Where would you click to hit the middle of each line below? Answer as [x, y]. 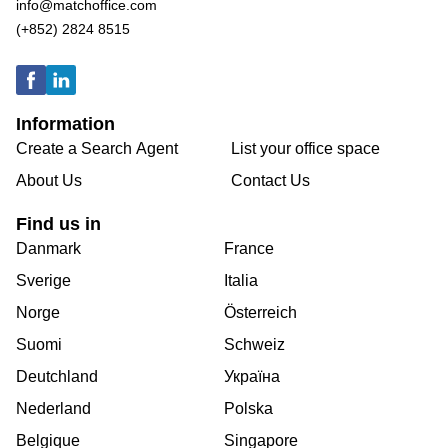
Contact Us [270, 181]
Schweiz [254, 345]
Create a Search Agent [97, 149]
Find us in [58, 224]
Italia [241, 281]
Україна [252, 377]
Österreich [260, 313]
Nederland [53, 409]
